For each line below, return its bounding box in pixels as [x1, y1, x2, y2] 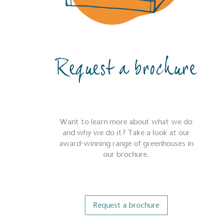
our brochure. [103, 149, 149, 159]
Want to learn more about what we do [60, 117, 193, 127]
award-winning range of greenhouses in [59, 139, 193, 148]
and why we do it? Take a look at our [62, 128, 190, 138]
